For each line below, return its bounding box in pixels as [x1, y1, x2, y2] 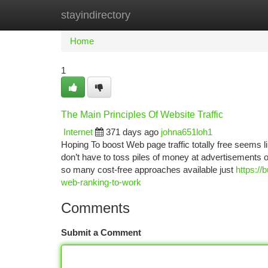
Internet [63, 127, 93, 137]
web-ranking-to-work [61, 177, 141, 187]
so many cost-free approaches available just [61, 165, 236, 175]
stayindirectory [61, 9, 130, 21]
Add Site [206, 10, 239, 20]
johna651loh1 [161, 127, 212, 137]
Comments [61, 200, 130, 216]
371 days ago [106, 127, 159, 137]
